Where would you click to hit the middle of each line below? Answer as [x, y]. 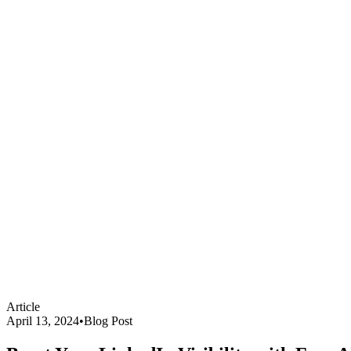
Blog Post [108, 321]
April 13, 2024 [43, 321]
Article [23, 307]
